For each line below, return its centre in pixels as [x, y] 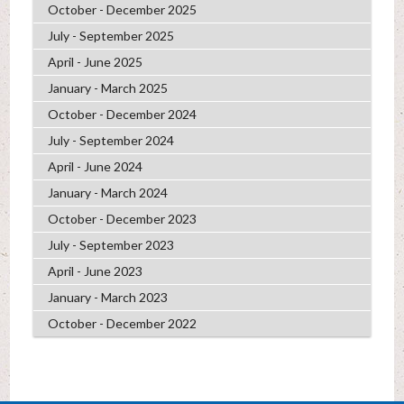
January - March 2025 [107, 88]
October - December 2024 [122, 115]
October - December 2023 [122, 219]
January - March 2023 [107, 298]
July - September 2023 [110, 245]
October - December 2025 [122, 10]
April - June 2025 [95, 62]
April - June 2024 [95, 167]
